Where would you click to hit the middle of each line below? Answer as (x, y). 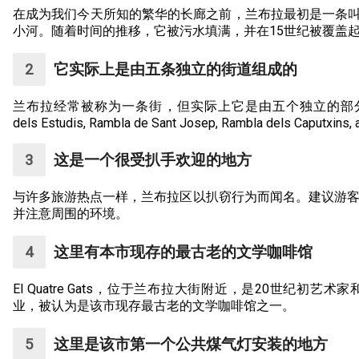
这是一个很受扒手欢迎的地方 (152, 160)
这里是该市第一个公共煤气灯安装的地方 (190, 345)
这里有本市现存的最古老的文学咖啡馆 (183, 252)
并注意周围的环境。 (71, 214)
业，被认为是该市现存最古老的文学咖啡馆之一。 (154, 306)
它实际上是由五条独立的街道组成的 (175, 69)
